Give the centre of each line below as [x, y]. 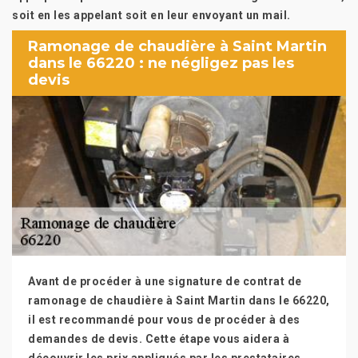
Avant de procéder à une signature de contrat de [165, 281]
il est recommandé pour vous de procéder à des [164, 320]
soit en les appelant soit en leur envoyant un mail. [151, 15]
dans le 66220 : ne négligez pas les [161, 63]
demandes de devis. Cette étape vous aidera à [159, 339]
